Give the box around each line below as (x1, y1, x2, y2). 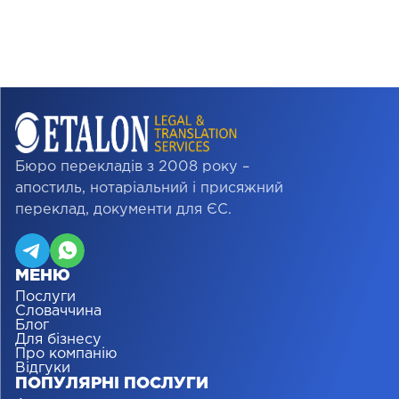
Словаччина (15, 305, 102, 319)
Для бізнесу (15, 333, 102, 347)
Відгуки (15, 362, 71, 376)
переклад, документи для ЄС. (15, 203, 232, 217)
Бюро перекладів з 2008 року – (15, 160, 250, 175)
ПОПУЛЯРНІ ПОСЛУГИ (15, 377, 209, 392)
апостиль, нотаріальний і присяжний (15, 182, 284, 196)
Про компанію (15, 347, 118, 362)
